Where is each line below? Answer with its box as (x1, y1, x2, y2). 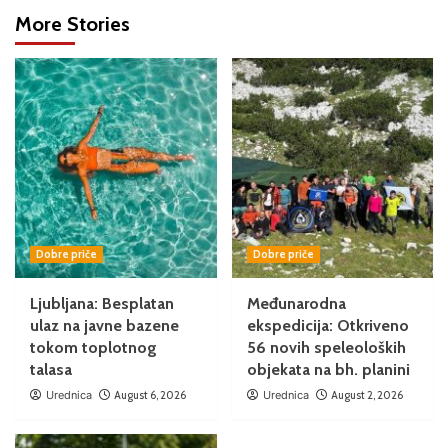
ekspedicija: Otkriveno (246, 316, 409, 335)
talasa (30, 360, 72, 379)
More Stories (15, 12, 130, 36)
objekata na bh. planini (246, 360, 410, 379)
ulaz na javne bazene (30, 316, 179, 335)
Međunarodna (246, 294, 346, 313)
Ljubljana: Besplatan (30, 294, 174, 313)
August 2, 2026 (330, 388, 403, 402)
